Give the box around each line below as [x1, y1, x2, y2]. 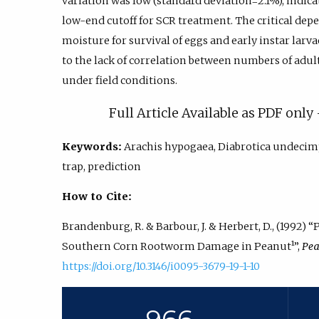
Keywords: [62, 140, 122, 153]
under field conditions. [62, 73, 177, 87]
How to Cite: [62, 190, 132, 203]
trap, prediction [62, 159, 141, 173]
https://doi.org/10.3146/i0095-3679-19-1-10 [62, 260, 260, 273]
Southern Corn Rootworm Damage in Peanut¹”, [62, 240, 302, 253]
